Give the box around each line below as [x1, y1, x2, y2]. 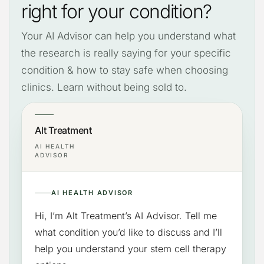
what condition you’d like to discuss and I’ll [35, 226, 222, 239]
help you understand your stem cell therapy [35, 243, 226, 255]
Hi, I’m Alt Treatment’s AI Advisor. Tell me [35, 210, 217, 222]
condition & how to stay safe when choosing [21, 64, 228, 76]
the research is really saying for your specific [21, 47, 231, 59]
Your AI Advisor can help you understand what [21, 29, 236, 42]
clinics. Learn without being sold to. [21, 81, 187, 93]
